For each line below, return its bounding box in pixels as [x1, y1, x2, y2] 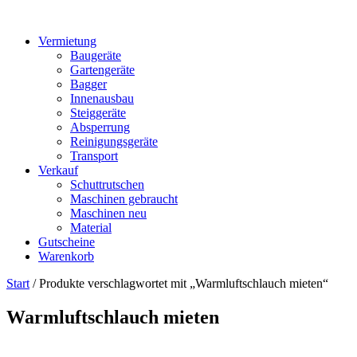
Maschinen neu [70, 206, 147, 220]
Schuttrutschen [70, 178, 144, 191]
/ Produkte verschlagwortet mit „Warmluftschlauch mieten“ [29, 277, 328, 290]
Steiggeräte [70, 106, 126, 120]
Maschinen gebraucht [70, 192, 178, 206]
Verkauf [38, 163, 78, 177]
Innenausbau [70, 92, 134, 105]
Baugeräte [70, 49, 121, 62]
